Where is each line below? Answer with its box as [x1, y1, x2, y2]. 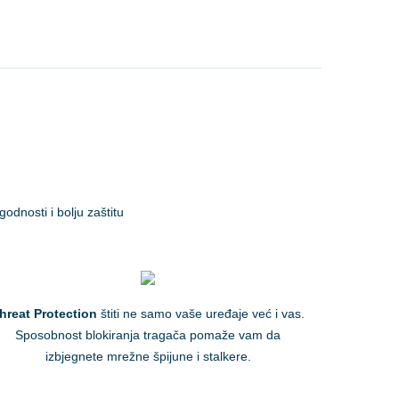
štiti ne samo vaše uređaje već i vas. [97, 306, 305, 322]
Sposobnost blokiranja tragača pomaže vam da [15, 328, 281, 343]
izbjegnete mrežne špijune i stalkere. [45, 349, 251, 364]
